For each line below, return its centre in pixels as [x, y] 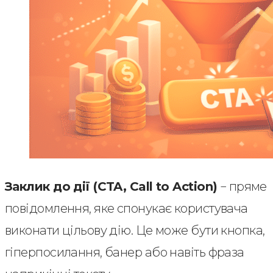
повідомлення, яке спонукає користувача [126, 208]
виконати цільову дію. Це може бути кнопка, [135, 230]
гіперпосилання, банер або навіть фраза [125, 252]
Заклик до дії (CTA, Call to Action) [111, 186]
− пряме [242, 186]
